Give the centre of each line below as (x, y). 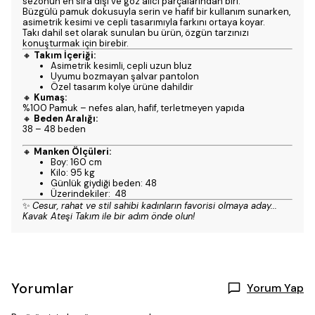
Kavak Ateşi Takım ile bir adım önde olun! (109, 216)
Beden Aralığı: (66, 118)
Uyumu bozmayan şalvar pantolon (125, 76)
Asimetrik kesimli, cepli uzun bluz (121, 66)
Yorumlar (43, 288)
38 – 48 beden (55, 129)
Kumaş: (50, 97)
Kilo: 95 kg (73, 173)
